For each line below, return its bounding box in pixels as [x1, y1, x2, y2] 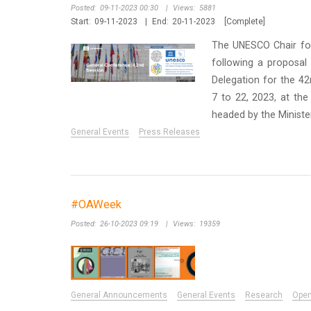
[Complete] [224, 16, 265, 26]
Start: [71, 16, 91, 26]
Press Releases [139, 126, 200, 137]
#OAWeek [71, 197, 121, 211]
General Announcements [71, 290, 167, 301]
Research [245, 290, 283, 301]
